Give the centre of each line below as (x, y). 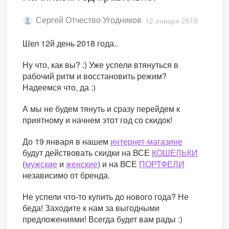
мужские (41, 164)
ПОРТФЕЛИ (162, 164)
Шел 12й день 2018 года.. (70, 43)
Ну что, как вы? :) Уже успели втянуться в (100, 64)
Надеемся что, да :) (59, 87)
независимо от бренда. (66, 175)
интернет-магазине (146, 141)
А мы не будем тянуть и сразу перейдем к (101, 108)
